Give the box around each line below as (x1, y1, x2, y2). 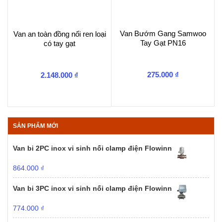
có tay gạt (44, 39, 75, 48)
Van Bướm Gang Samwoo (119, 29, 206, 38)
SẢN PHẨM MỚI (13, 122, 58, 129)
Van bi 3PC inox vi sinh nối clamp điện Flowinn (13, 184, 172, 192)
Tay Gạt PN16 (140, 39, 186, 48)
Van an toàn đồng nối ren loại (13, 30, 106, 39)
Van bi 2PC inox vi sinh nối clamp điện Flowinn (13, 144, 172, 152)
